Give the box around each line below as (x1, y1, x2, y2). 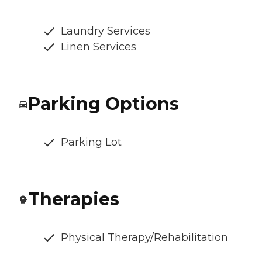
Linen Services (61, 40, 136, 54)
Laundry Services (61, 25, 150, 38)
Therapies (28, 188, 119, 211)
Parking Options (28, 93, 179, 115)
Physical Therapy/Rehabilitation (61, 231, 228, 244)
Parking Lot (61, 136, 122, 149)
